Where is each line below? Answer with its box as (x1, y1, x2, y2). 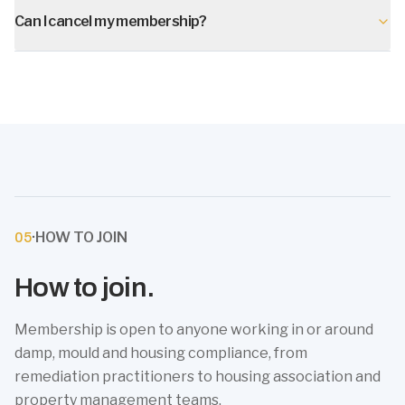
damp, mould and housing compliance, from (14, 344, 307, 362)
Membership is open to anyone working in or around (14, 321, 373, 338)
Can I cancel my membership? (14, 13, 207, 30)
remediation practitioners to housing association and (14, 368, 381, 385)
